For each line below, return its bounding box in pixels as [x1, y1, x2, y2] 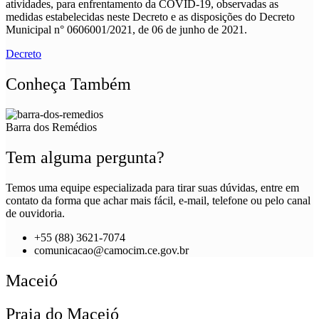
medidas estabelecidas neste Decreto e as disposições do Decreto [6, 11, 295, 23]
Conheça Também [6, 74, 131, 93]
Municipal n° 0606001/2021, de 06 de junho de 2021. [6, 23, 247, 36]
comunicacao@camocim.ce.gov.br [34, 244, 189, 256]
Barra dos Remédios [6, 120, 97, 133]
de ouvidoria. [6, 206, 65, 219]
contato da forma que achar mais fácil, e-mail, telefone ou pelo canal [6, 194, 310, 206]
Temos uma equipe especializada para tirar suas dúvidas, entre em [6, 181, 299, 194]
